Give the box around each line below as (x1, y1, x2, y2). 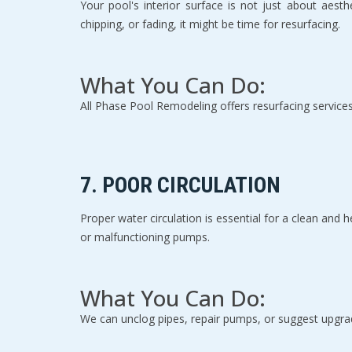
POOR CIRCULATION (102, 171, 280, 198)
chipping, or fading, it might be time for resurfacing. (80, 16, 340, 31)
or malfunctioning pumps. (80, 229, 210, 244)
